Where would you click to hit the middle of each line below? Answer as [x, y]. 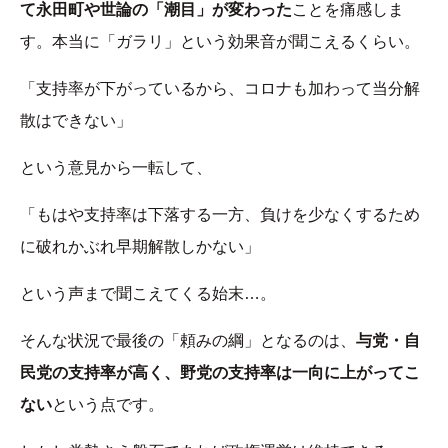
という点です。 [108, 405]
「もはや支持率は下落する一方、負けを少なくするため [220, 215]
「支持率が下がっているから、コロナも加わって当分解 [220, 89]
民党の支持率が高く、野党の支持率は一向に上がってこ [220, 373]
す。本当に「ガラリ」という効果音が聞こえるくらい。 [220, 42]
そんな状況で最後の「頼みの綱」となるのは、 [188, 341]
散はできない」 [76, 121]
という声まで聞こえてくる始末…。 [148, 294]
